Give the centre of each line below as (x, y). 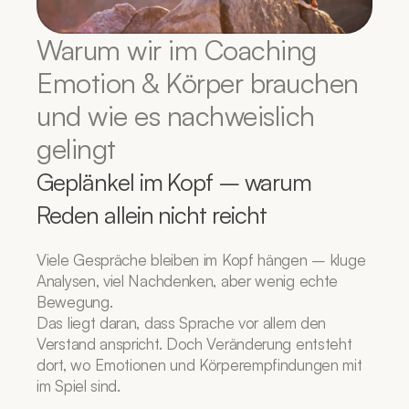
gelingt (76, 148)
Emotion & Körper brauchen (198, 83)
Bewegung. (75, 302)
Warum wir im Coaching (177, 50)
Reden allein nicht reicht (152, 215)
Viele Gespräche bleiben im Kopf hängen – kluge (201, 260)
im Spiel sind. (79, 386)
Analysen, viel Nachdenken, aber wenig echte (188, 281)
